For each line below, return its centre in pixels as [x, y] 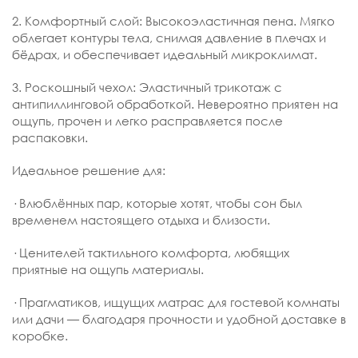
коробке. [40, 335]
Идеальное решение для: [89, 170]
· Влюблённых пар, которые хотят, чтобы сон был [157, 203]
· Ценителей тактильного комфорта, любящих [151, 252]
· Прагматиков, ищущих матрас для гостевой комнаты [176, 302]
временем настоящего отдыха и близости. [141, 219]
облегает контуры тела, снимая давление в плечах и [169, 37]
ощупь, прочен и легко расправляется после [147, 120]
